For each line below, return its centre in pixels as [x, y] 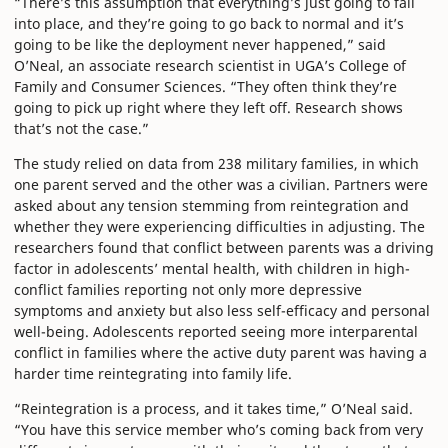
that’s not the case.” [81, 129]
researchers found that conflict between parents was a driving [224, 248]
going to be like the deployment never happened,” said [200, 45]
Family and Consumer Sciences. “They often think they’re [205, 87]
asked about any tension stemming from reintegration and [211, 206]
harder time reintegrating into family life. [153, 374]
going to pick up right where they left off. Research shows [208, 108]
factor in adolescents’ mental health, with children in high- [212, 269]
